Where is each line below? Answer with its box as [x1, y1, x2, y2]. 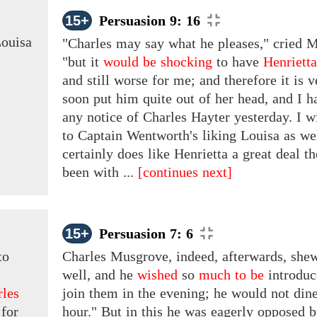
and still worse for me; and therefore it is [62, 72, 308, 88]
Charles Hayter [143, 109, 230, 125]
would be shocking [103, 54, 212, 70]
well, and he [62, 267, 137, 283]
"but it [62, 54, 103, 70]
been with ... [62, 164, 138, 180]
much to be [199, 267, 264, 283]
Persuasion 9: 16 [99, 13, 200, 29]
